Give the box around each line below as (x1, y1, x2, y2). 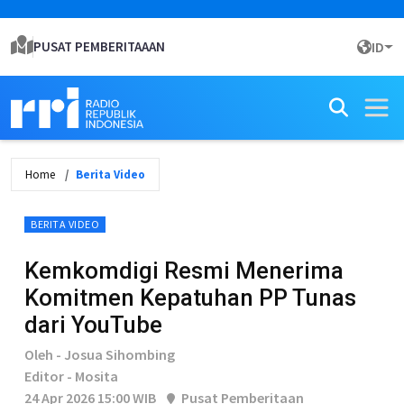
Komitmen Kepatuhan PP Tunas (24, 284, 356, 311)
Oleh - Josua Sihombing (24, 345, 175, 363)
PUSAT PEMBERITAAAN (33, 38, 165, 55)
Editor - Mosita (24, 367, 118, 385)
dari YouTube (24, 311, 162, 338)
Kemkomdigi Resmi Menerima (24, 257, 344, 284)
